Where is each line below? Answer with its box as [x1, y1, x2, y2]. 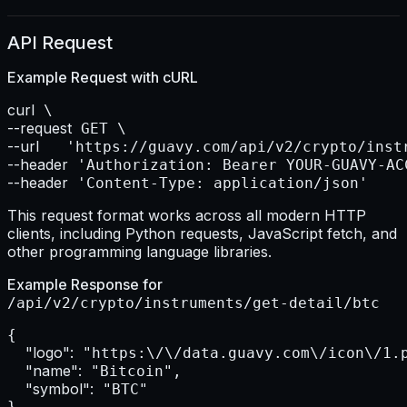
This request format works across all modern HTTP [7, 206, 366, 225]
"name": [25, 362, 82, 381]
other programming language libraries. [7, 243, 272, 262]
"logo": [25, 343, 74, 362]
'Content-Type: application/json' [68, 174, 368, 193]
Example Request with [7, 68, 163, 87]
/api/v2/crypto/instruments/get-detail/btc [7, 294, 380, 313]
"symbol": [25, 380, 94, 399]
